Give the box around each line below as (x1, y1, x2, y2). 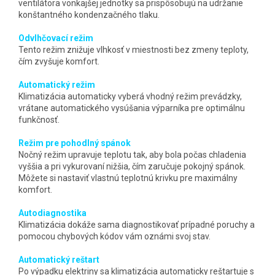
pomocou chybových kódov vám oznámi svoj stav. (18, 231, 211, 241)
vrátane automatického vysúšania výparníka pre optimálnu (18, 103, 245, 113)
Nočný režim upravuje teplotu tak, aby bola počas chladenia (18, 149, 246, 160)
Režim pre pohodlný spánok (18, 137, 131, 148)
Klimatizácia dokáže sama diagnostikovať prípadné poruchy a (18, 219, 255, 230)
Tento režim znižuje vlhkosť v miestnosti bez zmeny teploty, (18, 44, 249, 55)
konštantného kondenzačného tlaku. (18, 9, 160, 20)
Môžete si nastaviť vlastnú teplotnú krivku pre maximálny (18, 172, 238, 183)
